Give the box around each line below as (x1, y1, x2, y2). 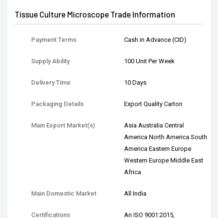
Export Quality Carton (124, 100, 182, 108)
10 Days (124, 79, 146, 87)
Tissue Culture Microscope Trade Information (15, 9, 175, 19)
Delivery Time (31, 79, 71, 87)
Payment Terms (31, 36, 76, 44)
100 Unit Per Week (124, 57, 175, 65)
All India (124, 190, 146, 198)
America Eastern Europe (124, 145, 191, 153)
